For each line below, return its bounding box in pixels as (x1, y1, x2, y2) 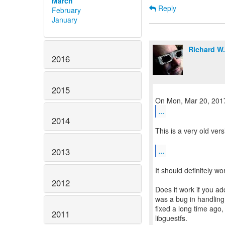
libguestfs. (155, 213, 187, 223)
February (52, 5, 81, 15)
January (52, 14, 77, 25)
